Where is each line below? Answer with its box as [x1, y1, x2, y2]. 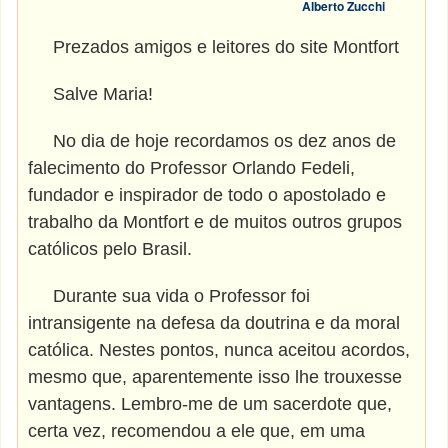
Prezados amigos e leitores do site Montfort [28, 37, 400, 57]
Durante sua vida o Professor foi [28, 286, 311, 306]
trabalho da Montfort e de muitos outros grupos [28, 212, 403, 232]
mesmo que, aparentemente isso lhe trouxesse [28, 367, 403, 387]
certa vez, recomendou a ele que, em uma [28, 421, 366, 441]
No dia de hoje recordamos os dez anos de [28, 131, 397, 151]
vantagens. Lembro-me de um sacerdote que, [28, 394, 393, 414]
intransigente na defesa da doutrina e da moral [28, 313, 401, 333]
